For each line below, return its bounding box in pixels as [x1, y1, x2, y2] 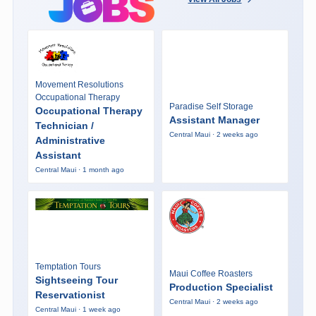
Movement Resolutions [35, 79, 123, 90]
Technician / [35, 119, 94, 131]
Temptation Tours [35, 261, 101, 272]
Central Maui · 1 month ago [35, 165, 124, 174]
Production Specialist [169, 281, 273, 293]
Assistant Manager [169, 114, 260, 126]
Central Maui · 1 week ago [35, 305, 121, 313]
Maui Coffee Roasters [169, 269, 253, 279]
